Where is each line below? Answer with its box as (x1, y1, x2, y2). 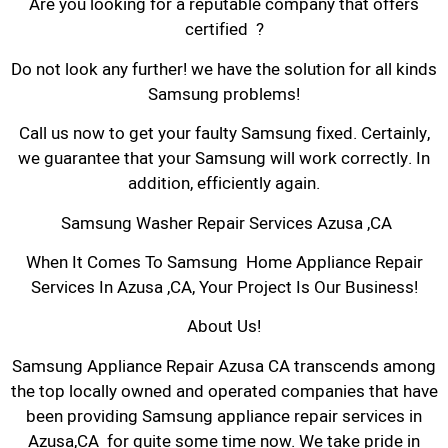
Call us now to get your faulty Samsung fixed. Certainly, (18, 121, 430, 147)
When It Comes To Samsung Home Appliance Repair (25, 249, 423, 275)
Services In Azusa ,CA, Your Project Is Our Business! (30, 274, 418, 300)
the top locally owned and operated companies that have (10, 378, 438, 404)
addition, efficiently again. (128, 171, 320, 197)
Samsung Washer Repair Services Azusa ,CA (56, 210, 392, 236)
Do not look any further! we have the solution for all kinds (11, 56, 437, 82)
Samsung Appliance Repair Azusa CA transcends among (12, 353, 436, 379)
